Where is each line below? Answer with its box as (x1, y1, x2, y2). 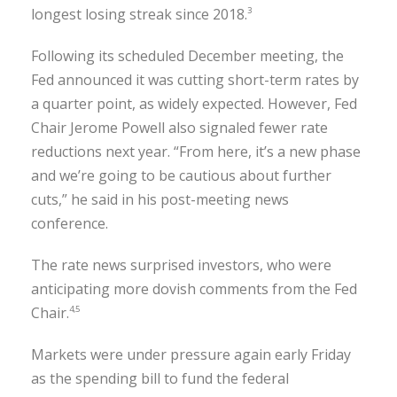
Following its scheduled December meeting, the (31, 45, 344, 66)
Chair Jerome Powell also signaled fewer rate (31, 117, 328, 137)
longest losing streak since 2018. (31, 4, 247, 24)
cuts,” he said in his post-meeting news (31, 189, 289, 209)
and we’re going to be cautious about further (31, 165, 331, 185)
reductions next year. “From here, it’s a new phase (31, 141, 361, 161)
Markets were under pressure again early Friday (31, 344, 351, 364)
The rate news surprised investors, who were (31, 254, 331, 275)
